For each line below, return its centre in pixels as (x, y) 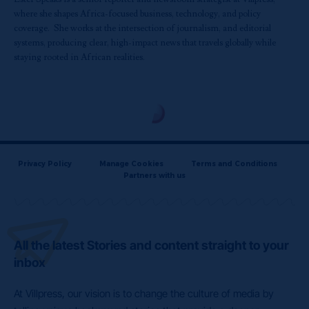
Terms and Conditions (234, 164)
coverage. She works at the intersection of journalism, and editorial (142, 29)
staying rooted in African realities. (79, 58)
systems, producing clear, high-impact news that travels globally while (145, 43)
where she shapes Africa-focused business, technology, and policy (137, 14)
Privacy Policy (45, 164)
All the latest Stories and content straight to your (151, 246)
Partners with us (154, 176)
